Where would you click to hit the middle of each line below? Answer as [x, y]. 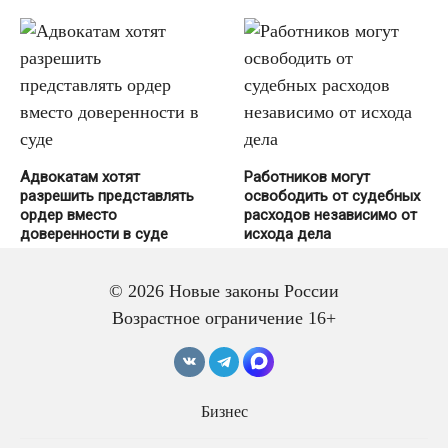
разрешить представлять [107, 195]
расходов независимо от [330, 214]
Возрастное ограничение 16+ [224, 317]
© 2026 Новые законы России [224, 290]
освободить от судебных [332, 195]
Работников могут [307, 176]
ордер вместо [68, 214]
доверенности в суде [94, 233]
